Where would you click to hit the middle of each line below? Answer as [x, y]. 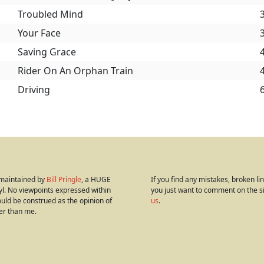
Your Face [39, 33]
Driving [34, 90]
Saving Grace [47, 52]
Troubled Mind [50, 14]
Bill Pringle [64, 180]
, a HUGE [96, 180]
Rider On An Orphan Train [75, 71]
